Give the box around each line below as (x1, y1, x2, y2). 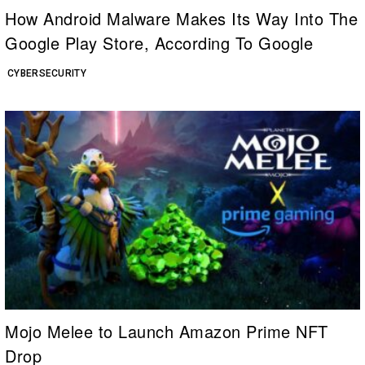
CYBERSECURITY (7, 67, 86, 79)
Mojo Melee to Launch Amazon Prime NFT (5, 319, 328, 344)
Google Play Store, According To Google (5, 30, 313, 55)
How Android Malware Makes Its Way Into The (5, 6, 358, 30)
